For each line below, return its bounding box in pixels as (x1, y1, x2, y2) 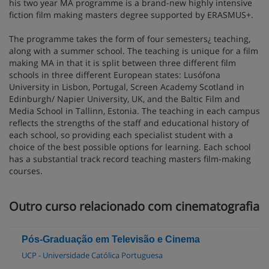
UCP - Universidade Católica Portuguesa (22, 249, 163, 261)
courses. (9, 165, 43, 177)
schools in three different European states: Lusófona (9, 68, 220, 80)
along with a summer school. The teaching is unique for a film (9, 44, 258, 56)
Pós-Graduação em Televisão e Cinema (22, 234, 200, 244)
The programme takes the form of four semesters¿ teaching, (9, 32, 250, 44)
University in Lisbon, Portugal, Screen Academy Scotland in (9, 80, 244, 92)
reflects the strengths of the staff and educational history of (9, 116, 249, 128)
